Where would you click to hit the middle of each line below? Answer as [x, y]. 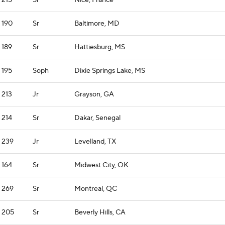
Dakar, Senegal [97, 118]
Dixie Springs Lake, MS [110, 71]
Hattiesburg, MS [100, 47]
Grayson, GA [94, 94]
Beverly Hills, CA [100, 212]
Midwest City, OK [101, 165]
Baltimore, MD [97, 24]
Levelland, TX [95, 142]
